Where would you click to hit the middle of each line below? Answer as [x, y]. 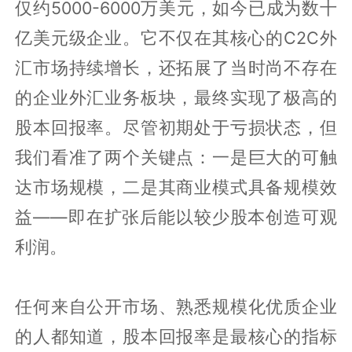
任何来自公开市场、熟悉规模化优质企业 [176, 306]
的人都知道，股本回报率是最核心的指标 [176, 336]
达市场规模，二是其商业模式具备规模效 [176, 187]
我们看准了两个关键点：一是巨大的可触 [176, 157]
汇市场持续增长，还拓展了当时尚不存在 [176, 67]
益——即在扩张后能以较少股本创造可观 [176, 216]
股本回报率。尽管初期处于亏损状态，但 [176, 127]
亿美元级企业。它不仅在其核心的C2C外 [176, 37]
